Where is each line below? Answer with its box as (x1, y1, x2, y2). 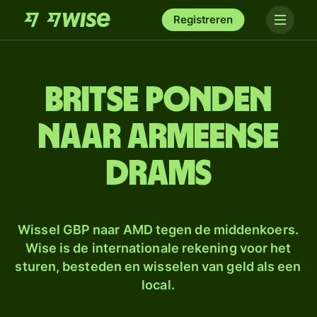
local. (142, 277, 175, 292)
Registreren (173, 13, 233, 26)
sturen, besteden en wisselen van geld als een (15, 259, 301, 274)
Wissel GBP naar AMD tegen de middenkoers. (18, 222, 299, 237)
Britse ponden (45, 83, 272, 118)
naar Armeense (38, 120, 279, 155)
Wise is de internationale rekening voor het (25, 241, 292, 255)
